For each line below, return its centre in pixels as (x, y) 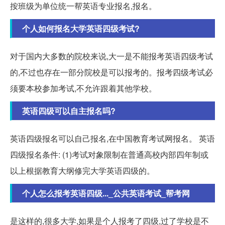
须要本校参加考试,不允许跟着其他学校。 (83, 88)
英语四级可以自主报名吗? (69, 111)
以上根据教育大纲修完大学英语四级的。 (82, 171)
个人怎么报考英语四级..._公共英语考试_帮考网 (106, 193)
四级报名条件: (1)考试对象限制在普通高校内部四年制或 (109, 154)
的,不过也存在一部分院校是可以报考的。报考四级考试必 (111, 72)
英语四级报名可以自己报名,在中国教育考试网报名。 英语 (113, 138)
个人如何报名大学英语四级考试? (81, 28)
